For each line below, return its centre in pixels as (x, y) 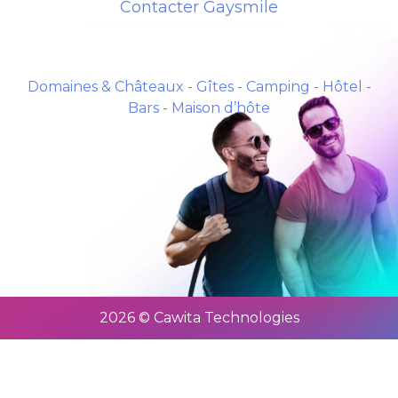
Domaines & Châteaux (105, 86)
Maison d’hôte (221, 107)
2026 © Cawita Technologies (199, 317)
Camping (278, 86)
